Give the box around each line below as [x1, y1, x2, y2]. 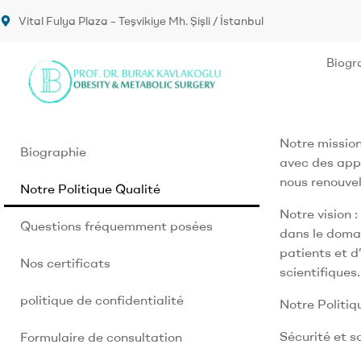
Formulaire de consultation [20, 328, 182, 345]
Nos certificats [20, 254, 110, 271]
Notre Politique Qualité [20, 180, 160, 197]
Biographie [20, 143, 86, 160]
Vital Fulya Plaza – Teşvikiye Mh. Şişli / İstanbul [18, 13, 263, 28]
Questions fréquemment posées [20, 217, 213, 234]
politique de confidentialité [20, 291, 184, 308]
